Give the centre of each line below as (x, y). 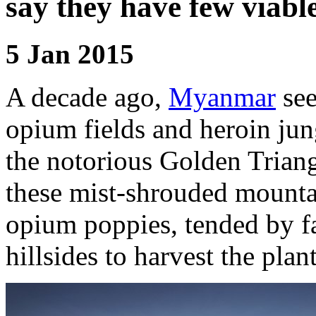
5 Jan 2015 (70, 54)
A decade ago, (87, 97)
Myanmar (222, 97)
